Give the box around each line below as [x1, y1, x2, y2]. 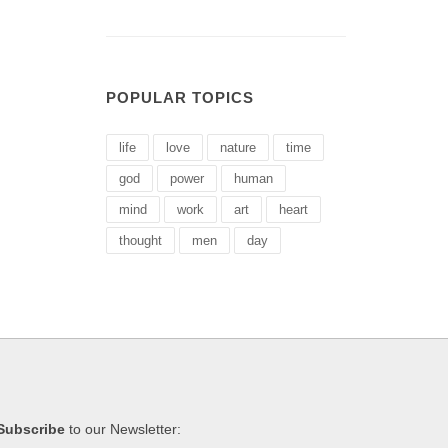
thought [119, 233, 162, 248]
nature [220, 140, 256, 155]
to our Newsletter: [65, 421, 182, 437]
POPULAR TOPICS [106, 89, 254, 106]
